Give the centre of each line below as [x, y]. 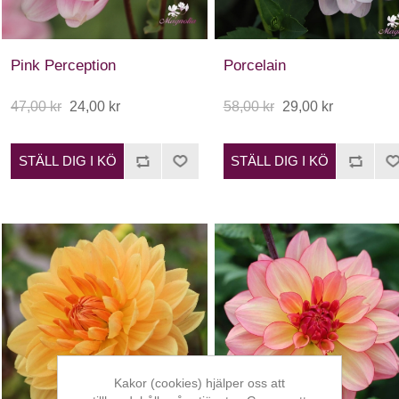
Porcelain [254, 65]
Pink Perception [64, 65]
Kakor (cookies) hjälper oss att [199, 383]
